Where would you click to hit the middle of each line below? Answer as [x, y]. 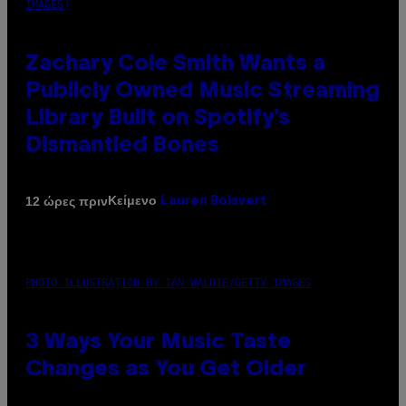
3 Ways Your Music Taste [158, 343]
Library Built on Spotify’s [158, 119]
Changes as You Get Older [166, 370]
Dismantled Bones [122, 146]
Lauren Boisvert [213, 202]
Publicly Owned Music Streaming [203, 92]
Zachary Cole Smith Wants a [175, 65]
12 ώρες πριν [67, 201]
